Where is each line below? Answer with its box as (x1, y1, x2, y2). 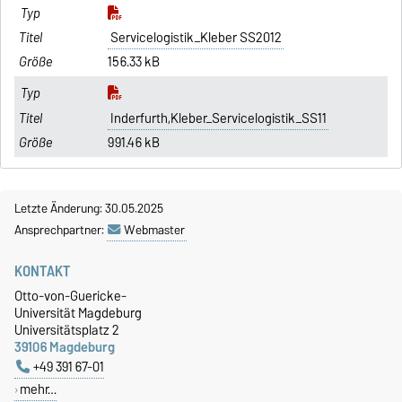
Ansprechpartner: (14, 218, 107, 240)
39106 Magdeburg (14, 335, 115, 358)
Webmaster (124, 218, 185, 240)
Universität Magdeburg (14, 301, 142, 324)
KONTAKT (14, 258, 71, 284)
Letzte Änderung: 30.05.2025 (14, 197, 163, 219)
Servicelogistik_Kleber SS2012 (109, 27, 282, 49)
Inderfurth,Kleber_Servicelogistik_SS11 (109, 107, 327, 129)
